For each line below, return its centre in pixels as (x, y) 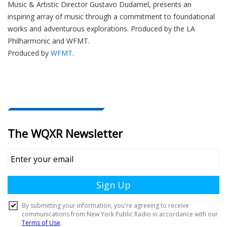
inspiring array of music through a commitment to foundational (111, 17)
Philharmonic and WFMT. (49, 41)
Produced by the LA (162, 29)
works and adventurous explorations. (68, 29)
